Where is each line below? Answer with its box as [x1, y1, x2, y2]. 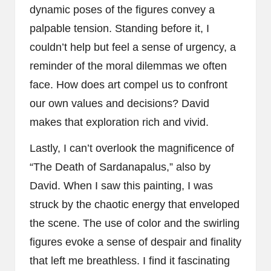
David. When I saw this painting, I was [30, 179, 213, 192]
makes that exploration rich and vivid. [30, 116, 209, 128]
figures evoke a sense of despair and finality [30, 235, 241, 248]
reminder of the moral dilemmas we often [30, 59, 227, 72]
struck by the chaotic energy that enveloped [30, 198, 240, 211]
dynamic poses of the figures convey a [30, 3, 215, 16]
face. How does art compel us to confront [30, 78, 227, 91]
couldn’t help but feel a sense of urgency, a [30, 41, 236, 53]
